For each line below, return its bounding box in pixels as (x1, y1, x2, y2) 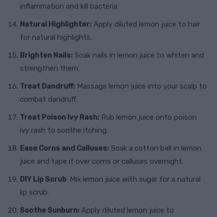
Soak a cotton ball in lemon (109, 144, 201, 153)
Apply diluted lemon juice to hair (92, 20, 200, 29)
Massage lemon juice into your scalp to (75, 82, 207, 91)
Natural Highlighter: (20, 20, 92, 29)
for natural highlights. (20, 33, 92, 42)
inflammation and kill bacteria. (20, 2, 119, 11)
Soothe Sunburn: (20, 206, 79, 215)
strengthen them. (20, 64, 79, 73)
